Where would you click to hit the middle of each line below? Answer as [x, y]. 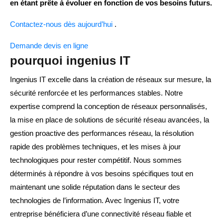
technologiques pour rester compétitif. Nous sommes [96, 160]
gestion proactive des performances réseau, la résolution [102, 133]
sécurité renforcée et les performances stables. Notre [96, 93]
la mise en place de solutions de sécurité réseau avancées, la [110, 120]
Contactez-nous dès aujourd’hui [62, 24]
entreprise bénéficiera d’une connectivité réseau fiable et [101, 214]
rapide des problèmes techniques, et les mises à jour [95, 147]
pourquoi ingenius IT [70, 61]
